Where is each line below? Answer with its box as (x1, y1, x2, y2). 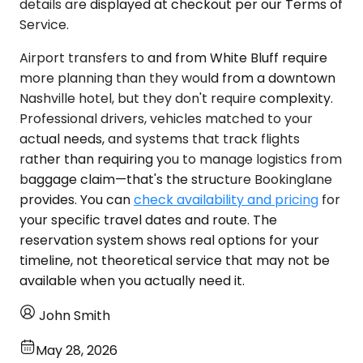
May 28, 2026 (36, 340, 117, 360)
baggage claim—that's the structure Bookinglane (19, 169, 332, 189)
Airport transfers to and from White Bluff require (19, 48, 327, 67)
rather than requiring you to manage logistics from (19, 149, 342, 169)
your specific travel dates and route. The (19, 210, 277, 229)
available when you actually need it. (19, 271, 245, 290)
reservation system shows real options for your (19, 230, 319, 250)
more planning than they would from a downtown (19, 68, 335, 88)
